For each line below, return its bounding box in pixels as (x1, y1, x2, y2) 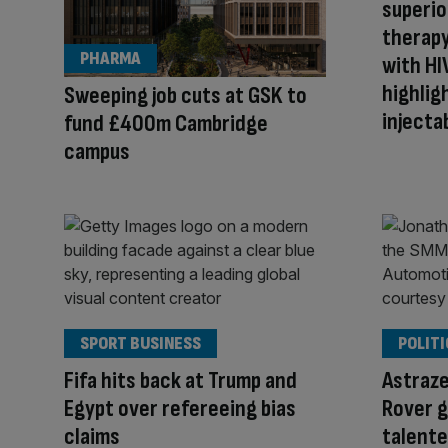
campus (64, 137, 130, 167)
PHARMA (80, 48, 141, 70)
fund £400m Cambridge (64, 109, 268, 139)
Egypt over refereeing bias (64, 393, 296, 423)
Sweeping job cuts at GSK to (64, 81, 307, 111)
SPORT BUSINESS (80, 332, 201, 354)
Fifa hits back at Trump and (64, 365, 297, 395)
